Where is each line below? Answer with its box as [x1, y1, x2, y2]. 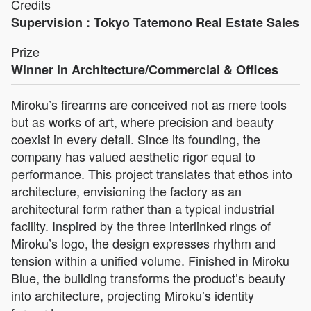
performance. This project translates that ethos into [11, 164, 292, 183]
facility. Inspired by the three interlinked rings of [11, 216, 271, 235]
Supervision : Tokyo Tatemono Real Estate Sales [11, 12, 299, 31]
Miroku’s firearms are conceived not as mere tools [11, 94, 287, 113]
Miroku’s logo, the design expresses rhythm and [11, 233, 276, 252]
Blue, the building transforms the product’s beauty [11, 268, 285, 287]
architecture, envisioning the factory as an [11, 181, 242, 200]
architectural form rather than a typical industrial [11, 199, 274, 217]
